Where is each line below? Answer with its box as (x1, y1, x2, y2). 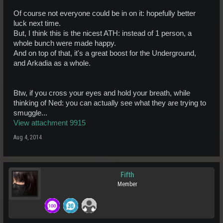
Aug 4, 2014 (13, 133, 42, 141)
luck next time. (13, 19, 61, 27)
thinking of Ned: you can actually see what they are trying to (13, 99, 206, 107)
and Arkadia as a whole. (13, 59, 91, 67)
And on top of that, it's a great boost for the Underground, (13, 49, 196, 57)
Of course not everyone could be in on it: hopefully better (13, 9, 196, 17)
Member (117, 180, 137, 188)
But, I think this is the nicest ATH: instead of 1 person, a (13, 29, 192, 37)
